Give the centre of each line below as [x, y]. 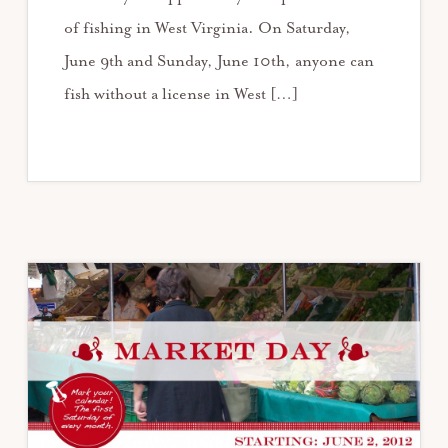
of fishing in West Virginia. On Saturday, [207, 28]
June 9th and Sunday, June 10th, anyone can [218, 61]
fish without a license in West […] [180, 94]
